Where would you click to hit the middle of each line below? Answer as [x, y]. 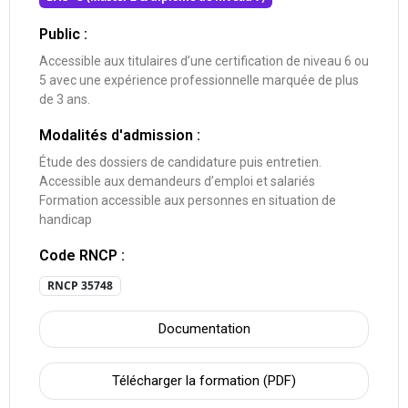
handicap [66, 219]
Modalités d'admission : [120, 135]
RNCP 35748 [80, 285]
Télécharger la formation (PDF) [204, 380]
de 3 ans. [65, 99]
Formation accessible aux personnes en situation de [188, 200]
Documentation [204, 328]
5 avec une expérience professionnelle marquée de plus [199, 80]
